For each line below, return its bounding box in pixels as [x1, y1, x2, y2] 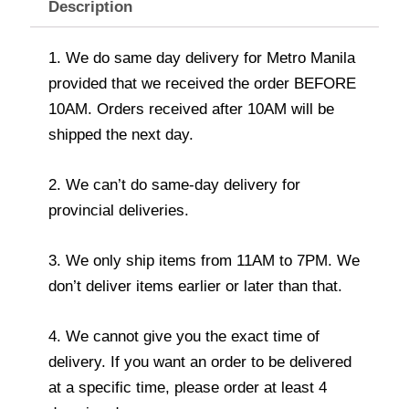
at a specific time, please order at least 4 [48, 379, 327, 397]
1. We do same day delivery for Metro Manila [48, 48, 355, 67]
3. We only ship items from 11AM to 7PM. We [48, 252, 360, 270]
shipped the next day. [48, 125, 194, 143]
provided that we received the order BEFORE [48, 74, 356, 92]
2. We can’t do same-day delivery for [48, 175, 300, 194]
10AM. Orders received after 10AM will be [48, 100, 334, 118]
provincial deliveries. [48, 201, 189, 219]
